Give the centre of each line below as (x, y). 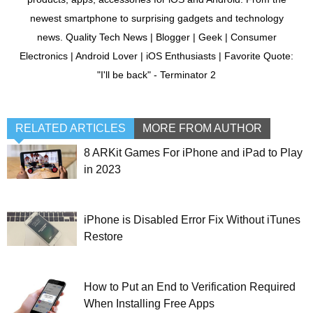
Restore (103, 236)
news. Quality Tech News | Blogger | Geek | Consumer (156, 37)
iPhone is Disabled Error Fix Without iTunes (192, 219)
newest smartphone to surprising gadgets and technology (156, 18)
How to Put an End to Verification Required (190, 286)
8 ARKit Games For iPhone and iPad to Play (193, 152)
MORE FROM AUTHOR (202, 128)
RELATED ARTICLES (71, 128)
